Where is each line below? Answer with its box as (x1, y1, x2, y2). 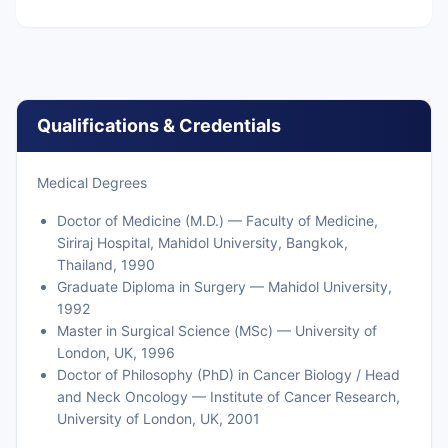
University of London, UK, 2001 (57, 410, 260, 427)
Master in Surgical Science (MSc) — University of (57, 322, 377, 339)
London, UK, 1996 (57, 344, 175, 361)
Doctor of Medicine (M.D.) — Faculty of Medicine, (57, 212, 378, 229)
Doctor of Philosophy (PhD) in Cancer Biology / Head (57, 366, 400, 383)
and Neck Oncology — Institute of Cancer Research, (57, 388, 400, 405)
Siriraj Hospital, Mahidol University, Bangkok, (57, 234, 348, 251)
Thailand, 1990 (57, 256, 155, 273)
